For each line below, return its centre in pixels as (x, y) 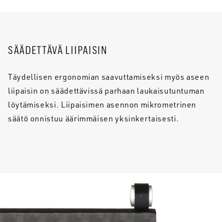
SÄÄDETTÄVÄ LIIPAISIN (58, 50)
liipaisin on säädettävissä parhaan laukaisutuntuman (106, 90)
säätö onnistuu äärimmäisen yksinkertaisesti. (94, 118)
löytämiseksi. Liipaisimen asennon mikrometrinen (102, 104)
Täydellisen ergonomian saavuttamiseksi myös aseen (109, 77)
